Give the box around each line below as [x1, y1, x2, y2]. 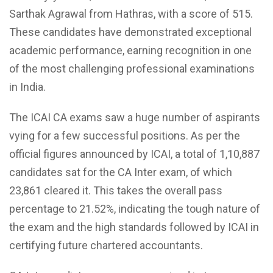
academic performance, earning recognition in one [9, 43, 252, 57]
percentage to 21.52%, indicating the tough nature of [9, 202, 260, 215]
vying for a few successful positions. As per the [9, 129, 240, 142]
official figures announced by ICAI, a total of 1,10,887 [9, 147, 260, 160]
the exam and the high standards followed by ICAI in [9, 220, 259, 233]
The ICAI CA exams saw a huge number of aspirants [9, 110, 260, 124]
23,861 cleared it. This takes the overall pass [9, 183, 222, 197]
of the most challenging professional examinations [9, 62, 255, 75]
